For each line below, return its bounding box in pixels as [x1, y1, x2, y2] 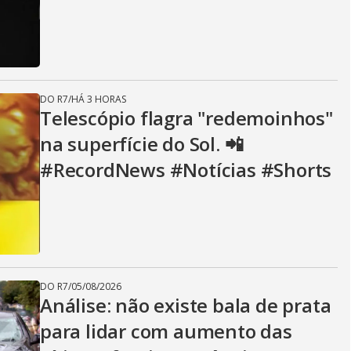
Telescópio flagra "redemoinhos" [40, 105, 333, 131]
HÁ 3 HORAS [71, 92, 126, 106]
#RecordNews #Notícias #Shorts [40, 157, 332, 183]
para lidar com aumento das [40, 318, 292, 344]
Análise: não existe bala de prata [40, 292, 331, 318]
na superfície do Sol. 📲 [40, 131, 244, 157]
